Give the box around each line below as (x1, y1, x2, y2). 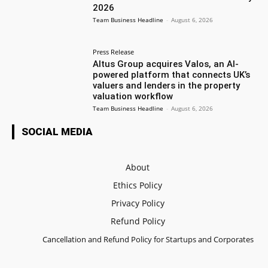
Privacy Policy (111, 197, 165, 209)
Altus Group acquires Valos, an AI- (93, 58, 239, 69)
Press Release (93, 47, 135, 56)
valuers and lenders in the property (93, 80, 240, 91)
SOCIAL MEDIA (22, 125, 93, 138)
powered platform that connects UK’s (93, 69, 251, 80)
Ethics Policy (113, 179, 162, 191)
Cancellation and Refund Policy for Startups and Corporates (42, 233, 254, 245)
